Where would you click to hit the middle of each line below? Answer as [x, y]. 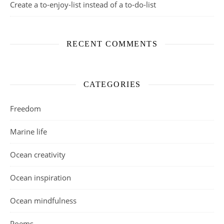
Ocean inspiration [40, 177]
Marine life [28, 131]
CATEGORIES [112, 84]
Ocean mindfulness [43, 200]
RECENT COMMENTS [112, 44]
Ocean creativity [38, 154]
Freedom [25, 108]
